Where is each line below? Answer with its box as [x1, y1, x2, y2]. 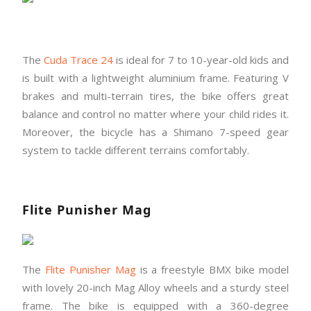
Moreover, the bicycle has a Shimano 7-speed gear [22, 125, 289, 140]
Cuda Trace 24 [44, 53, 113, 67]
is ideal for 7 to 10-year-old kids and [113, 53, 289, 67]
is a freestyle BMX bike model [135, 262, 289, 277]
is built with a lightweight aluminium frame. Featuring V [22, 71, 289, 85]
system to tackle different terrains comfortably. [22, 143, 249, 158]
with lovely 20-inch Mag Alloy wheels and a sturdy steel [22, 280, 289, 295]
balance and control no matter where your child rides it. [22, 107, 289, 121]
